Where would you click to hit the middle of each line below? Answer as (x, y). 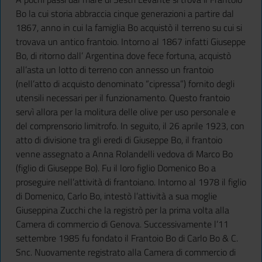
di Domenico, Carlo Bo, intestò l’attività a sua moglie (116, 196)
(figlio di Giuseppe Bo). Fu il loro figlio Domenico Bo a (116, 168)
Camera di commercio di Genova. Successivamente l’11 (122, 224)
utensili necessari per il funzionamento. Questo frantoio (123, 97)
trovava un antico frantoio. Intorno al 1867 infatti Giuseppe (131, 41)
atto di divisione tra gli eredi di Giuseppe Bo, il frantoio (119, 139)
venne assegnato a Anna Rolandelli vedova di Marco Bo (124, 154)
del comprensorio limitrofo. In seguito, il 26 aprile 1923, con (130, 125)
